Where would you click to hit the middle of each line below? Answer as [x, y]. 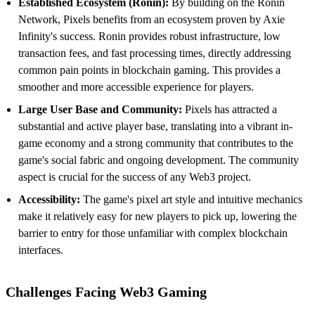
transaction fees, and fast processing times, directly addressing [155, 53]
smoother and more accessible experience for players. [136, 86]
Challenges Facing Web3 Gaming [106, 291]
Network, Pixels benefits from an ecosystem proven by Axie [152, 19]
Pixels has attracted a [230, 109]
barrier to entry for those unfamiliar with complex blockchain [153, 233]
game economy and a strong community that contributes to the [156, 143]
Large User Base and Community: [100, 109]
